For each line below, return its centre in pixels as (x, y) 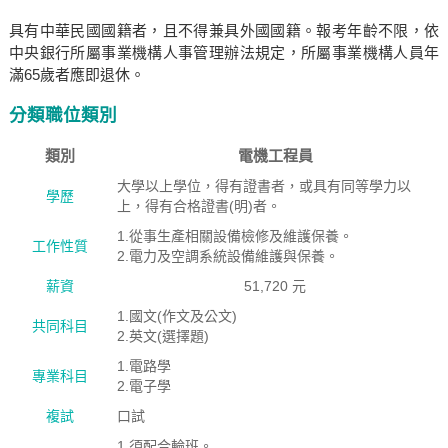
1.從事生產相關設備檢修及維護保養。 (234, 236)
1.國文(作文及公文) (176, 316)
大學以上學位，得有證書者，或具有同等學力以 (263, 186)
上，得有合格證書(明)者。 (198, 206)
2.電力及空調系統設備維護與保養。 (227, 256)
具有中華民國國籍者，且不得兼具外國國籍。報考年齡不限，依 (224, 30)
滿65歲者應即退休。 (76, 74)
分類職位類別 (62, 115)
